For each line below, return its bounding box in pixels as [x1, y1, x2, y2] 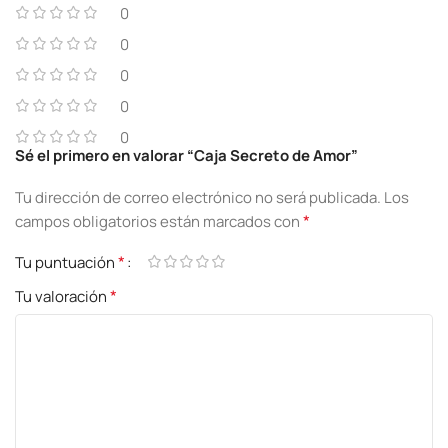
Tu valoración [15, 285, 110, 307]
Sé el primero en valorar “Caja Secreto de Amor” [15, 144, 358, 166]
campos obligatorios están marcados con [15, 210, 303, 232]
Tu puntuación [15, 251, 118, 273]
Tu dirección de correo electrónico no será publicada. [15, 186, 381, 208]
